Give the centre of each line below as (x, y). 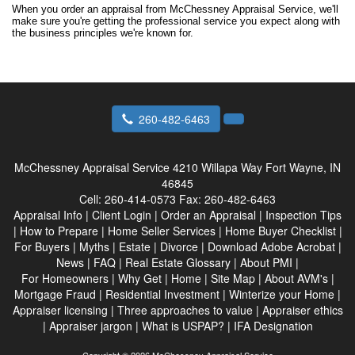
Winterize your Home (282, 294)
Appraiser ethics (302, 310)
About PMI (266, 262)
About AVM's (296, 278)
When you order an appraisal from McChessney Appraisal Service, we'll (175, 9)
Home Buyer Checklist (280, 231)
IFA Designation (273, 326)
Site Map (233, 278)
